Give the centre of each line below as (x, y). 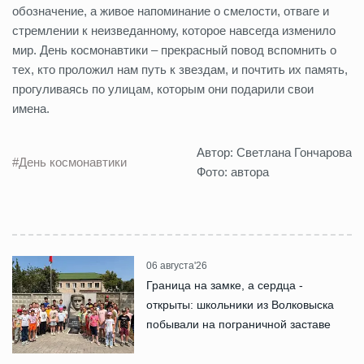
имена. (31, 109)
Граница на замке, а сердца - (225, 286)
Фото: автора (233, 172)
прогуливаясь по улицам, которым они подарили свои (163, 89)
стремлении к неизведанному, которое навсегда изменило (174, 31)
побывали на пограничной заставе (238, 325)
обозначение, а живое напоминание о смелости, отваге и (171, 11)
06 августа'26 (177, 266)
